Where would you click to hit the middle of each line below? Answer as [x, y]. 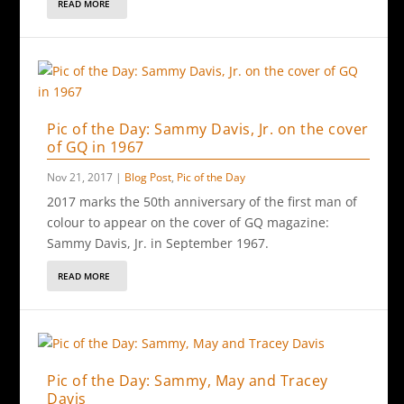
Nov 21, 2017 [80, 177]
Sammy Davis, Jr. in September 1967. [158, 243]
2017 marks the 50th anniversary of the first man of [202, 202]
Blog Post [148, 177]
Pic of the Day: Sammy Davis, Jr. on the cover [208, 129]
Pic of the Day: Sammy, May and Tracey [188, 381]
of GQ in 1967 [96, 147]
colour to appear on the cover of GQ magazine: [188, 222]
